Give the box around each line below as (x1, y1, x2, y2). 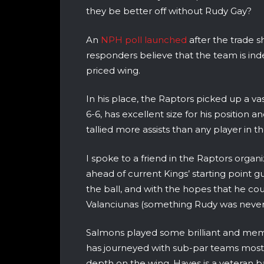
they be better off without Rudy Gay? (86, 5, 252, 17)
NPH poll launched (101, 34, 187, 45)
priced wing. (86, 64, 140, 76)
